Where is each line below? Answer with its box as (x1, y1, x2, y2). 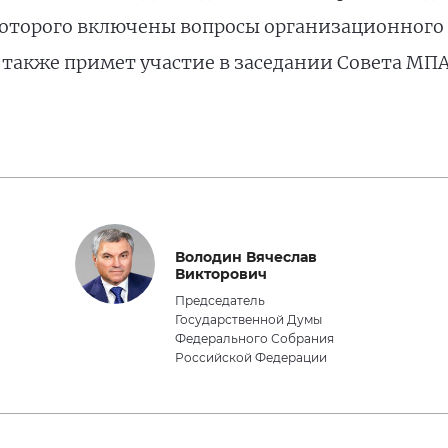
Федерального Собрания (175, 331, 335, 346)
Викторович (175, 265, 268, 283)
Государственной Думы (175, 312, 323, 327)
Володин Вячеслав (175, 248, 318, 266)
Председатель (175, 293, 266, 308)
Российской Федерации (175, 350, 328, 365)
